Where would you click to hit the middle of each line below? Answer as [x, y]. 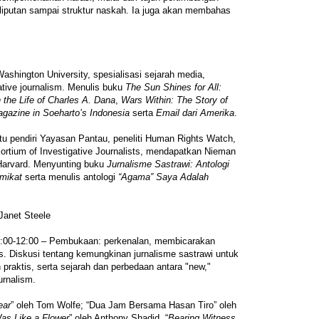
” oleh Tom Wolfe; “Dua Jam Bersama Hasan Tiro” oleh [124, 305]
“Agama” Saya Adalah [163, 177]
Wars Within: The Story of [174, 100]
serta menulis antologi [70, 177]
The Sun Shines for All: [173, 87]
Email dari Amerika [195, 113]
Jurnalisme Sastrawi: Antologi [168, 164]
